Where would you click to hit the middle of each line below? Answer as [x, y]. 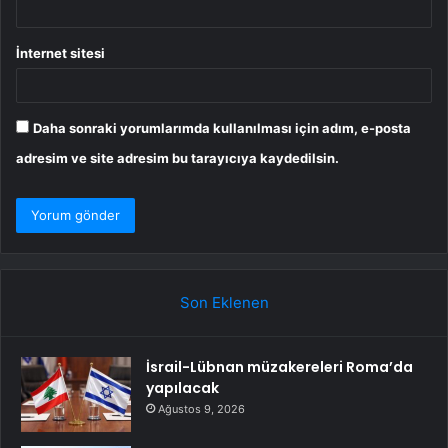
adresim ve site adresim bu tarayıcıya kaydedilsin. [177, 158]
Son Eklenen [224, 303]
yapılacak [182, 388]
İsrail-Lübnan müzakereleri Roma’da [279, 367]
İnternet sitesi [60, 53]
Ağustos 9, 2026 [201, 409]
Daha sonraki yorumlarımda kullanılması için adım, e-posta [222, 128]
